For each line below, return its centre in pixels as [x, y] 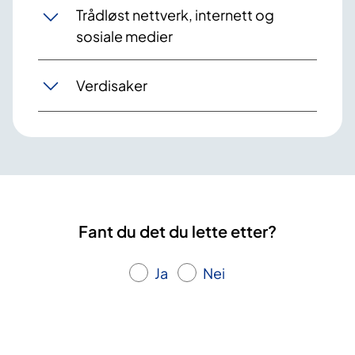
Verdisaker [112, 86]
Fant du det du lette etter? [177, 231]
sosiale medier [124, 36]
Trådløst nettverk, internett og [175, 14]
